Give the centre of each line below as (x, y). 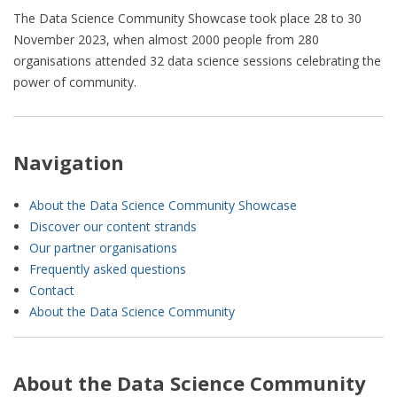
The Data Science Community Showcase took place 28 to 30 (187, 18)
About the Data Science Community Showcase (163, 205)
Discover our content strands (113, 226)
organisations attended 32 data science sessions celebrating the (197, 60)
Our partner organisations (103, 247)
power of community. (77, 82)
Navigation (69, 162)
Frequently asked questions (108, 269)
